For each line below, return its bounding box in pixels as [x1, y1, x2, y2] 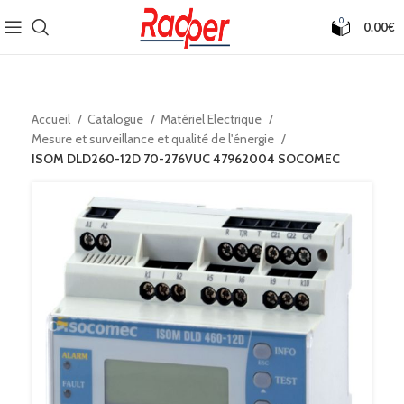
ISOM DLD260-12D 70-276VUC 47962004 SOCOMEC [32, 151, 340, 167]
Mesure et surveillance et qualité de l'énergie [32, 131, 277, 147]
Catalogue [87, 111, 146, 127]
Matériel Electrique [161, 111, 264, 127]
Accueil [32, 111, 73, 127]
